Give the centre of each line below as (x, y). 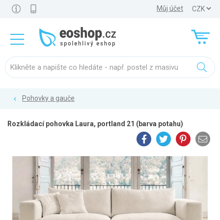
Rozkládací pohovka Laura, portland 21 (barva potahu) (95, 124)
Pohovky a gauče (48, 98)
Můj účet (170, 8)
